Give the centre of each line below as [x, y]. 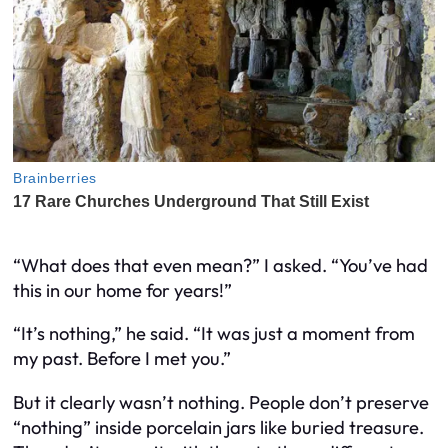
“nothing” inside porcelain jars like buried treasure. [218, 427]
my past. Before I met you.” [122, 359]
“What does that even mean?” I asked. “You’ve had [220, 266]
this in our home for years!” [122, 291]
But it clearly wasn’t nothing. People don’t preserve [221, 402]
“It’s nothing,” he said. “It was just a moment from [214, 334]
